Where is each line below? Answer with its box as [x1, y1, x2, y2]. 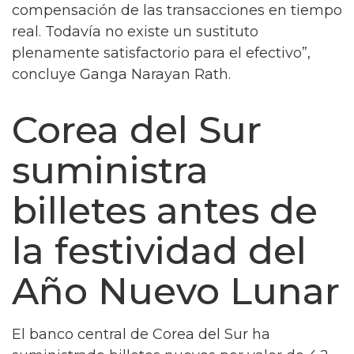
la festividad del [12, 228, 307, 273]
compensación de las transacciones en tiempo [12, 2, 342, 19]
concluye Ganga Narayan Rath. [12, 66, 231, 83]
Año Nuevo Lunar [12, 269, 340, 314]
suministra [12, 148, 209, 193]
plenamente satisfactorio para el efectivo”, [12, 44, 311, 62]
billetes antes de [12, 188, 318, 233]
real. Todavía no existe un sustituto [12, 23, 258, 40]
